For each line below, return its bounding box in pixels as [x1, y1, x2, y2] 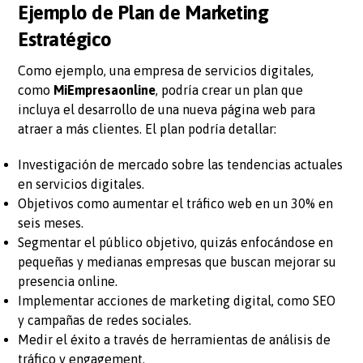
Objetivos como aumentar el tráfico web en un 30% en [18, 196, 334, 211]
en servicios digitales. [18, 177, 145, 192]
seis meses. [18, 216, 84, 231]
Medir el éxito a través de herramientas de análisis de [18, 332, 331, 348]
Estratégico [18, 28, 112, 51]
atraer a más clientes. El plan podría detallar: [18, 122, 277, 137]
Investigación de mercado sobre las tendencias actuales [18, 157, 344, 173]
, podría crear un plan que [156, 83, 304, 98]
